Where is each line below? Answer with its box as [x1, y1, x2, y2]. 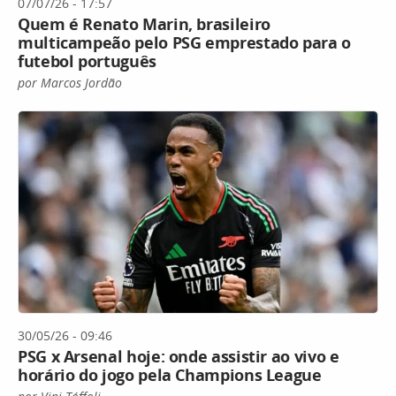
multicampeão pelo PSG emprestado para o [18, 31, 351, 53]
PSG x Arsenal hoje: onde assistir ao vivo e [18, 346, 339, 368]
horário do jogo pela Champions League [18, 364, 322, 386]
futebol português [18, 49, 156, 72]
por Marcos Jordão [18, 73, 122, 91]
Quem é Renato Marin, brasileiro [18, 12, 270, 34]
